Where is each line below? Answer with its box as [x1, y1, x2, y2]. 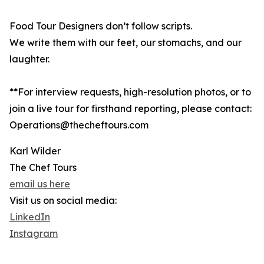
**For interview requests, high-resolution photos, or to [9, 86, 251, 98]
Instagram [9, 227, 58, 240]
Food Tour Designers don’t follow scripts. [9, 20, 192, 32]
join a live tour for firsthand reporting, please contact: [9, 103, 252, 115]
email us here [9, 178, 70, 190]
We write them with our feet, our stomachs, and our [9, 37, 242, 49]
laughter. [9, 53, 49, 65]
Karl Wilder [9, 145, 61, 157]
